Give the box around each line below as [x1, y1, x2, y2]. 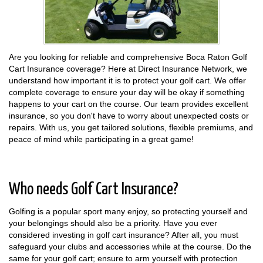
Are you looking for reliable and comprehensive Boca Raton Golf [9, 52, 247, 62]
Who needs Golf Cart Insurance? [9, 181, 178, 198]
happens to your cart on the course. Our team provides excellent [9, 99, 248, 109]
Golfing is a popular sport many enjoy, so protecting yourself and [9, 207, 248, 217]
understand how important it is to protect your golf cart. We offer [9, 76, 246, 86]
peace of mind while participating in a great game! [9, 134, 194, 144]
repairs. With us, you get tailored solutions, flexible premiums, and [9, 123, 253, 133]
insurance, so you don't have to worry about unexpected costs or [9, 111, 249, 121]
